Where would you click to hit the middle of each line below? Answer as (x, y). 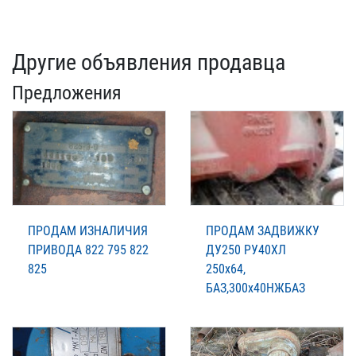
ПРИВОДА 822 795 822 (88, 250)
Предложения (67, 93)
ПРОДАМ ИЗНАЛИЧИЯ (88, 231)
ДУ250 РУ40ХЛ (246, 250)
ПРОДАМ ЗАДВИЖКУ (263, 231)
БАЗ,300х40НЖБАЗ (255, 288)
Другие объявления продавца (149, 63)
